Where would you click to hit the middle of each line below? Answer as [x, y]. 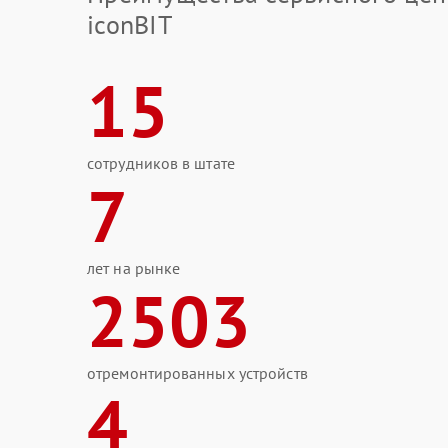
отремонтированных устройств [197, 373]
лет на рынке [134, 268]
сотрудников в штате [161, 163]
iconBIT [129, 24]
